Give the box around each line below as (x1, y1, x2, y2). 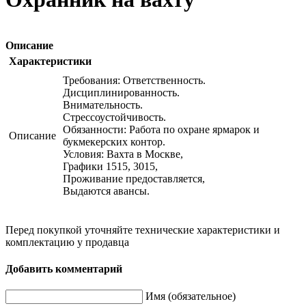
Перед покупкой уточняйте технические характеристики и (5, 223, 280, 236)
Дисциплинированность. (63, 86, 180, 98)
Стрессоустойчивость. (63, 111, 166, 123)
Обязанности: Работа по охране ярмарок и (63, 123, 260, 135)
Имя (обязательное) (145, 290, 236, 303)
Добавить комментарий (5, 262, 122, 275)
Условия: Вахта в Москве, (63, 148, 183, 160)
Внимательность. (63, 98, 143, 111)
